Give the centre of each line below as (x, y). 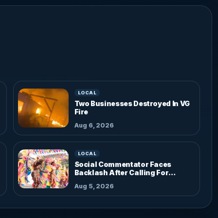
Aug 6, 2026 (94, 125)
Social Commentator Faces (123, 164)
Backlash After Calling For (121, 172)
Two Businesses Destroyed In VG (132, 103)
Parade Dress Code (109, 181)
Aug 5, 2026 (94, 186)
